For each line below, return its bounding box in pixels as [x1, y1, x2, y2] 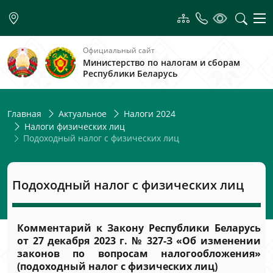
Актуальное [58, 108, 107, 119]
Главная [7, 108, 41, 119]
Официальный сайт [83, 45, 155, 55]
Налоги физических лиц [24, 121, 125, 132]
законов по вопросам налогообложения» [17, 247, 261, 260]
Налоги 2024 [124, 108, 175, 119]
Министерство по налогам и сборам [83, 57, 240, 68]
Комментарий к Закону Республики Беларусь [17, 221, 261, 235]
